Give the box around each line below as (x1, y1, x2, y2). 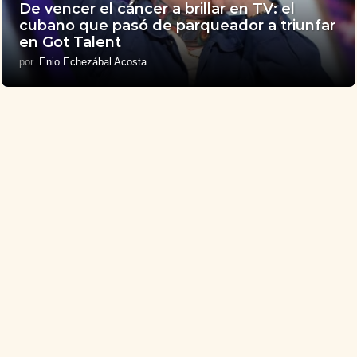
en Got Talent (19, 33, 122, 52)
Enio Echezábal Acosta (39, 56, 147, 69)
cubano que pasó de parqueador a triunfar (19, 17, 336, 35)
